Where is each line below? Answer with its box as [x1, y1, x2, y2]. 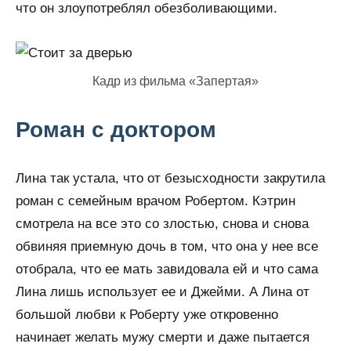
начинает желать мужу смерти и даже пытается [16, 330, 309, 345]
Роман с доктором [16, 118, 216, 142]
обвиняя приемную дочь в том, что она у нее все [16, 239, 318, 254]
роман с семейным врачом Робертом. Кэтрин [16, 194, 295, 208]
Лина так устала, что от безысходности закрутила [16, 171, 325, 186]
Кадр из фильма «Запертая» [92, 74, 259, 88]
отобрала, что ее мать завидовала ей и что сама [16, 262, 318, 277]
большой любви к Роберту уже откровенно [16, 307, 278, 322]
